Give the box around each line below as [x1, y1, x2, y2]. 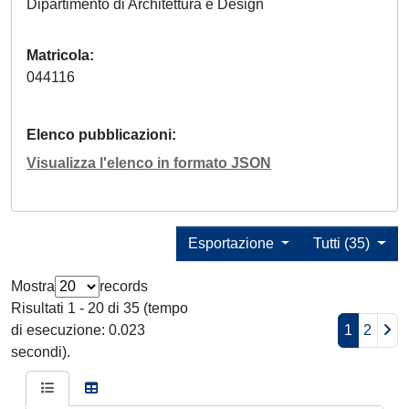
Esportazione [187, 236, 278, 252]
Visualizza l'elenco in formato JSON [26, 155, 271, 172]
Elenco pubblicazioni [26, 127, 172, 143]
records [100, 278, 148, 295]
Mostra [11, 278, 55, 295]
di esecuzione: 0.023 [11, 322, 145, 339]
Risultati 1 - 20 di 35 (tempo [11, 300, 188, 317]
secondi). [11, 344, 70, 361]
